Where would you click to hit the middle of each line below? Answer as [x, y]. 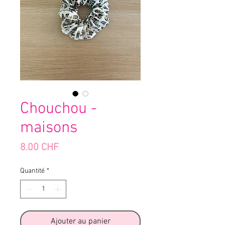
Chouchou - [59, 109]
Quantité [32, 171]
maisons [49, 128]
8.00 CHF [39, 148]
